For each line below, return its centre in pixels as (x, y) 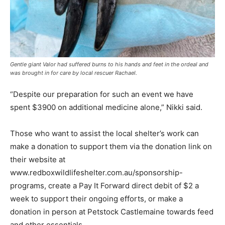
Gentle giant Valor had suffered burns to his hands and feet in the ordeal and (109, 64)
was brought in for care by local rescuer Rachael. (74, 73)
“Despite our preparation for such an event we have (102, 94)
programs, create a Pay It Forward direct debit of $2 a (104, 185)
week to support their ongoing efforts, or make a (96, 198)
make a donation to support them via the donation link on (111, 146)
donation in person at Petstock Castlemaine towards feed (112, 211)
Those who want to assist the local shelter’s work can (104, 133)
